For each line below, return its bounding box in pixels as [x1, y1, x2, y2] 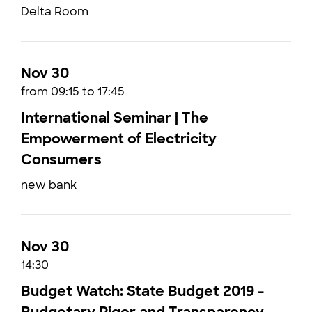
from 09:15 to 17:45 [21, 84, 125, 99]
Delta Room [21, 4, 88, 19]
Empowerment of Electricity [21, 130, 217, 148]
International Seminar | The [21, 109, 208, 127]
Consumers [21, 150, 102, 169]
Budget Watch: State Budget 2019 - [21, 282, 265, 300]
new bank [21, 178, 77, 192]
